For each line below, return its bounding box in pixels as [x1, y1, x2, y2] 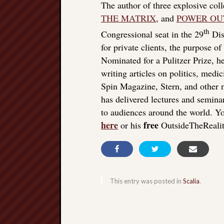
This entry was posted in [110, 177, 183, 185]
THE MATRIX [101, 12, 156, 24]
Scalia [183, 177, 199, 185]
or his [118, 119, 143, 131]
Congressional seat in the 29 [101, 28, 203, 40]
